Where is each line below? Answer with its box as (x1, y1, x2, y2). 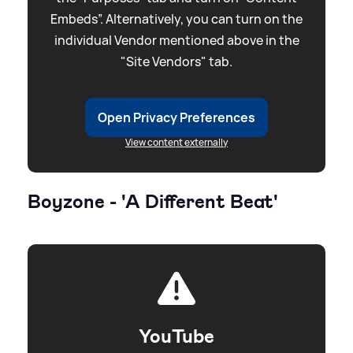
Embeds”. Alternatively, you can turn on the (50, 9, 303, 28)
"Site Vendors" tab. (121, 52, 232, 70)
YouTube (139, 323, 214, 349)
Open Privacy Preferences (98, 108, 255, 126)
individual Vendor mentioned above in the (54, 31, 299, 49)
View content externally (125, 135, 228, 149)
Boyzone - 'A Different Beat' (28, 188, 278, 214)
